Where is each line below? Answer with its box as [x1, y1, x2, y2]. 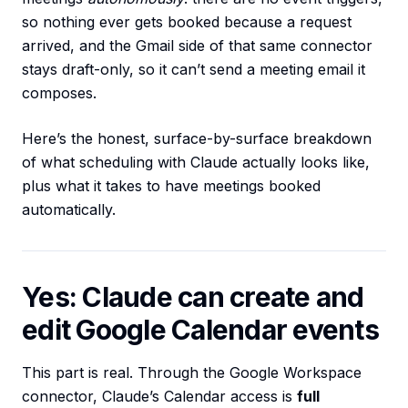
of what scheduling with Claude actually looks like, [22, 153, 370, 172]
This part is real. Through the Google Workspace [22, 363, 362, 382]
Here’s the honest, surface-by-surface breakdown [22, 129, 372, 148]
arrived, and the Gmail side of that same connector [22, 36, 372, 56]
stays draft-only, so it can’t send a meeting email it [22, 60, 365, 79]
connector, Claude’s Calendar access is [22, 387, 297, 406]
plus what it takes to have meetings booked [22, 177, 321, 196]
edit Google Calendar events [22, 313, 379, 347]
